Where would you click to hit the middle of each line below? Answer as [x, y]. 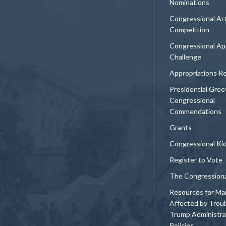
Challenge [185, 56]
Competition [189, 29]
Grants [181, 127]
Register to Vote [196, 159]
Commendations [195, 111]
